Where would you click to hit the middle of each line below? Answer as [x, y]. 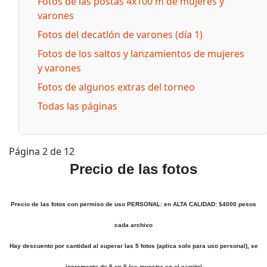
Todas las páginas [77, 106]
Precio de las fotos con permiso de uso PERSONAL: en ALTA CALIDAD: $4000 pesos [133, 204]
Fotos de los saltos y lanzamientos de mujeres [141, 54]
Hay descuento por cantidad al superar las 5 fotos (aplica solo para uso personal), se [133, 246]
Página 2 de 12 [42, 151]
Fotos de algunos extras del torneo [116, 87]
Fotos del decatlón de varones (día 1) [120, 35]
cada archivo [133, 225]
